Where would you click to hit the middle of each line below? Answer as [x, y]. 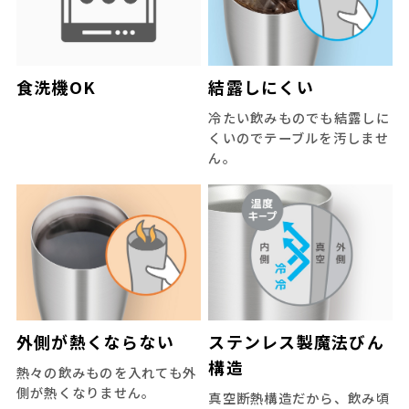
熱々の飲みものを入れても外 [106, 372]
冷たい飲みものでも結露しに [299, 118]
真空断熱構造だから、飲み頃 [299, 397]
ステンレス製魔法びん [296, 341]
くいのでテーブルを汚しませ [299, 138]
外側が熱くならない [95, 341]
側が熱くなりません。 [86, 392]
